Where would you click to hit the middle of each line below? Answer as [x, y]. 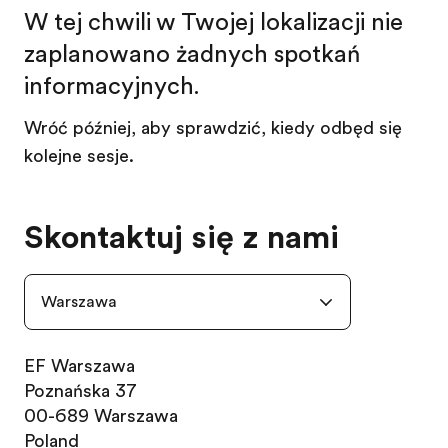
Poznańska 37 [80, 391]
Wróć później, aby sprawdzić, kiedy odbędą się [213, 128]
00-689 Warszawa [101, 416]
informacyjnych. [111, 86]
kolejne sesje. [79, 156]
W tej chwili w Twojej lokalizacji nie [213, 22]
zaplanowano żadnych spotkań [192, 54]
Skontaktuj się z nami [181, 237]
